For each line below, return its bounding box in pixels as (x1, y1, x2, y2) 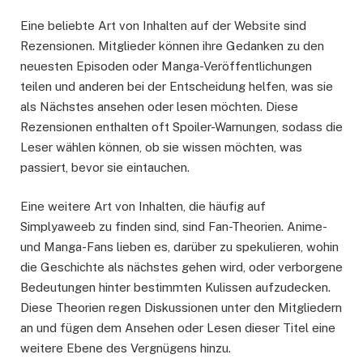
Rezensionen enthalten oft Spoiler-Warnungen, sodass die (20, 120, 343, 135)
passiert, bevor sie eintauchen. (20, 160, 190, 175)
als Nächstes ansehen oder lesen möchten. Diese (20, 100, 298, 114)
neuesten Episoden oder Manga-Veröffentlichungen (20, 59, 312, 74)
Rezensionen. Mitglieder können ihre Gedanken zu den (20, 39, 324, 53)
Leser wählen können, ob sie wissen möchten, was (20, 140, 302, 155)
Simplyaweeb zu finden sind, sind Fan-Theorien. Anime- (20, 220, 326, 234)
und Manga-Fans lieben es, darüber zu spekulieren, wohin (20, 240, 339, 254)
